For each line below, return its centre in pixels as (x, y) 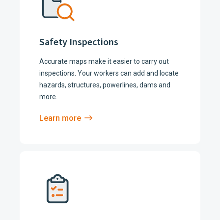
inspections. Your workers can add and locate (109, 73)
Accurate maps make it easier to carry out (104, 61)
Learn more (60, 118)
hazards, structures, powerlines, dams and (105, 85)
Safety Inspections (79, 42)
